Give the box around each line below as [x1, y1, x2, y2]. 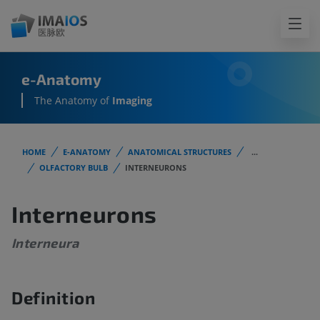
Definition [11, 287, 96, 309]
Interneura [11, 235, 79, 251]
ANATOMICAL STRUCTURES [128, 146, 231, 157]
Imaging [112, 94, 152, 108]
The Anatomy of [34, 94, 112, 108]
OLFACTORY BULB [39, 162, 108, 174]
